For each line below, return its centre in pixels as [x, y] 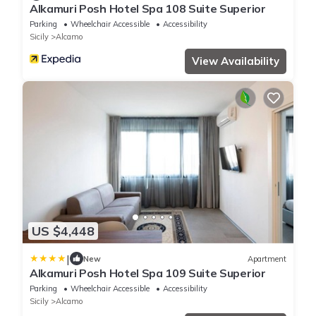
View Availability [236, 61]
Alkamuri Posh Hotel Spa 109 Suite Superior [148, 273]
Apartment [267, 259]
